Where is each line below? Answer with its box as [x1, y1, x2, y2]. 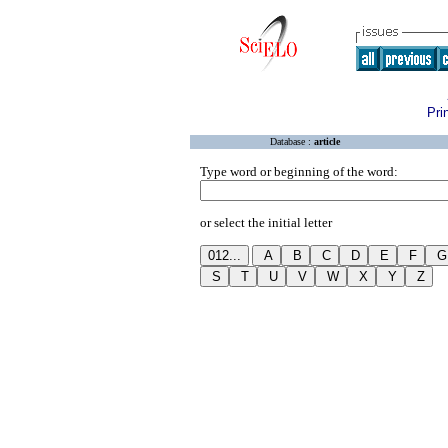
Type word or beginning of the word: [200, 164, 398, 179]
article [314, 136, 340, 147]
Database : [270, 136, 314, 147]
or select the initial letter [200, 215, 332, 230]
